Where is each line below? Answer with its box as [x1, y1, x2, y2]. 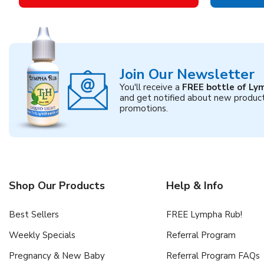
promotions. [120, 102, 168, 114]
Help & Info [166, 178, 223, 193]
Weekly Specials [9, 229, 75, 241]
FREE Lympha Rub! [166, 208, 242, 220]
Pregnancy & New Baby [9, 249, 105, 262]
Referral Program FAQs [166, 249, 260, 262]
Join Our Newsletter [120, 64, 255, 84]
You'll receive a [120, 81, 182, 93]
